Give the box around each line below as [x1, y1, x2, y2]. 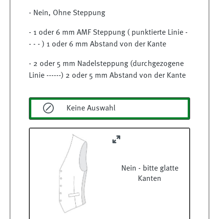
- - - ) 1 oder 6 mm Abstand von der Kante [29, 41, 166, 49]
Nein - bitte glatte [121, 165, 178, 173]
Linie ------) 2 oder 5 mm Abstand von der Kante [29, 72, 186, 80]
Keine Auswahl [66, 104, 115, 112]
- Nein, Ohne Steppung [29, 9, 105, 18]
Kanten [138, 175, 161, 183]
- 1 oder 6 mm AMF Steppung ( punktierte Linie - [29, 29, 188, 37]
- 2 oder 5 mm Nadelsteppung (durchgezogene [29, 60, 184, 68]
